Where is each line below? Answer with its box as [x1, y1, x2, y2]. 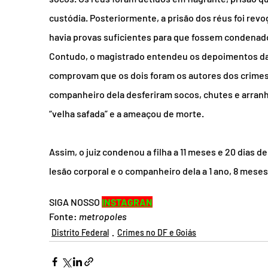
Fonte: [49, 211, 79, 223]
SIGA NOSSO [49, 196, 102, 208]
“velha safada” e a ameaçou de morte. [49, 108, 204, 120]
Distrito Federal [51, 227, 109, 238]
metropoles [79, 211, 127, 223]
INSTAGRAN [102, 196, 153, 208]
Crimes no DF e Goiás [117, 227, 196, 238]
